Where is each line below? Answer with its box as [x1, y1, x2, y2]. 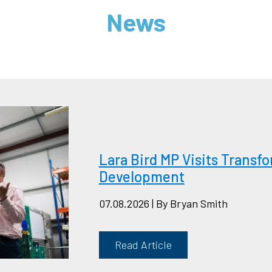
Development [98, 168, 185, 186]
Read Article [114, 238, 172, 252]
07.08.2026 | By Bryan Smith [98, 197, 228, 211]
